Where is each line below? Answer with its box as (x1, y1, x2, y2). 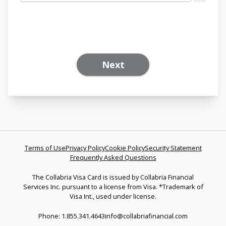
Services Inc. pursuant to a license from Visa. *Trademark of (23, 182, 203, 191)
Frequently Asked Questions (70, 152, 156, 162)
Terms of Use (24, 143, 66, 152)
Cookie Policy (104, 143, 145, 152)
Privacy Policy (65, 143, 105, 152)
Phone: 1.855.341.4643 (38, 211, 105, 220)
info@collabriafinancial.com (105, 211, 188, 220)
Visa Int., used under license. (70, 191, 156, 201)
